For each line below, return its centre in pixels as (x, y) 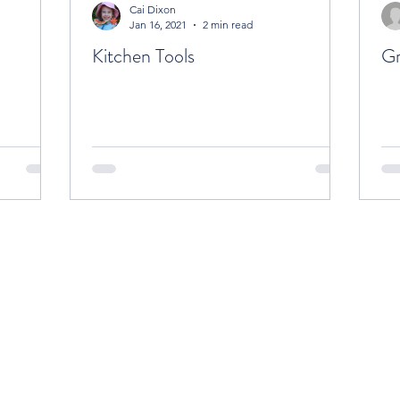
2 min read (228, 25)
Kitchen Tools (143, 56)
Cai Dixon (153, 9)
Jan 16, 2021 (158, 25)
